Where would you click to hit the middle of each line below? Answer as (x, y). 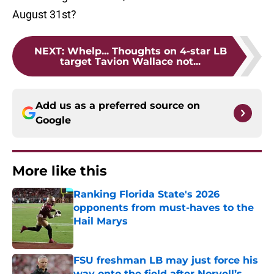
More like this (60, 171)
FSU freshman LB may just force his (166, 261)
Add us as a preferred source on (118, 106)
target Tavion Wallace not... (130, 62)
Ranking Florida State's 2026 (146, 194)
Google (53, 120)
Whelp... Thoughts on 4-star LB (147, 51)
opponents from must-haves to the (164, 208)
